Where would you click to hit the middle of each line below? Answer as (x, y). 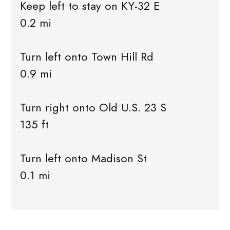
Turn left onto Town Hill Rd (87, 57)
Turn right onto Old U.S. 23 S (93, 108)
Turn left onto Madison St (83, 159)
